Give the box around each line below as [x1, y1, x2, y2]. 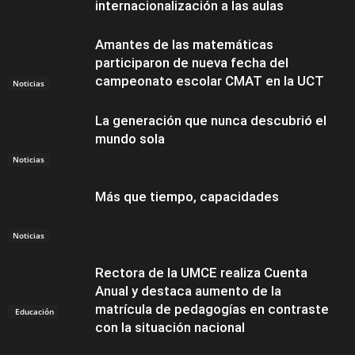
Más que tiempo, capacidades [95, 189, 279, 204]
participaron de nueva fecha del [95, 55, 288, 71]
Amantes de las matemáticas [95, 36, 273, 52]
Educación [13, 305, 54, 317]
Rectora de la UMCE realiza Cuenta [95, 265, 307, 281]
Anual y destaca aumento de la [95, 283, 281, 299]
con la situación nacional [95, 319, 245, 335]
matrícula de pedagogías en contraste [95, 301, 329, 317]
